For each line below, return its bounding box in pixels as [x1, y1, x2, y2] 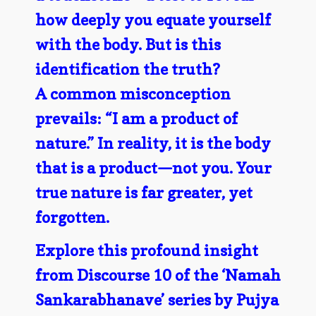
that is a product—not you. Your [35, 158, 272, 178]
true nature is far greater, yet [35, 183, 253, 202]
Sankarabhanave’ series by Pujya [35, 290, 279, 310]
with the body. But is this [35, 35, 221, 54]
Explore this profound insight [35, 241, 258, 260]
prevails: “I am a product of [35, 109, 238, 128]
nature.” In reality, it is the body [35, 133, 271, 153]
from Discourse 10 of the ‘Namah [35, 265, 281, 285]
